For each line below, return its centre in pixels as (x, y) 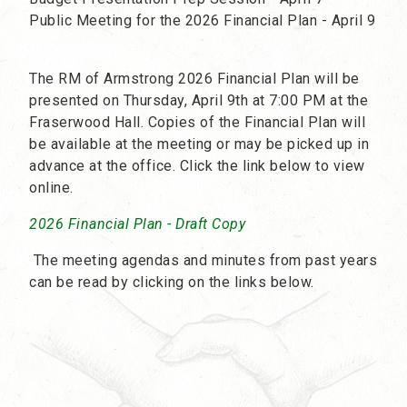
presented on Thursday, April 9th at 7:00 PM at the (199, 101)
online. (51, 188)
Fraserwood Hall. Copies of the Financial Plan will (197, 123)
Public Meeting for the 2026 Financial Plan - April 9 (202, 21)
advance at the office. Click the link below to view (197, 166)
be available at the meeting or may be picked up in (199, 144)
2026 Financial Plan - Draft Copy (137, 224)
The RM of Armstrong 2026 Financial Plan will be (194, 79)
